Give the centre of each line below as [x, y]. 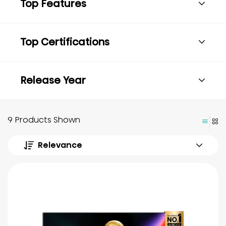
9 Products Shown [44, 120]
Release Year [53, 80]
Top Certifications [65, 42]
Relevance [60, 145]
